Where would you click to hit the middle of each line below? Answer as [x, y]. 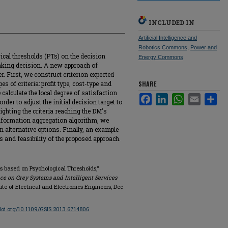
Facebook [166, 97]
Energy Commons [161, 57]
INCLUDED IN [172, 22]
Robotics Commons [163, 47]
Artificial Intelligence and [168, 38]
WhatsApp [199, 97]
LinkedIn [180, 97]
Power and [204, 47]
